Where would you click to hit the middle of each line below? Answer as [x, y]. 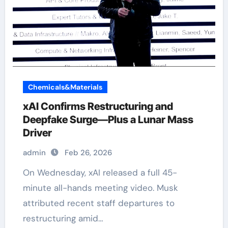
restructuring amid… [63, 218]
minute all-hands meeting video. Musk [100, 188]
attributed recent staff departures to [98, 203]
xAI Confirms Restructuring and [98, 106]
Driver [37, 133]
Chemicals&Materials [65, 87]
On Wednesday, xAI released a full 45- [26, 173]
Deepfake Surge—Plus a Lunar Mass [108, 120]
